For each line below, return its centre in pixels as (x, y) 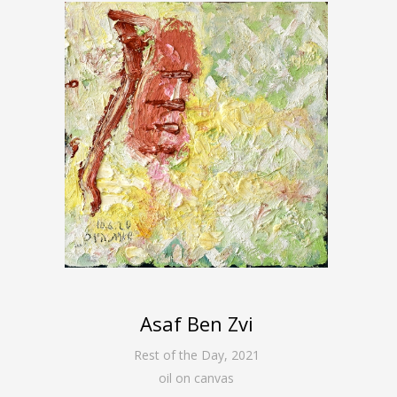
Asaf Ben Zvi (196, 323)
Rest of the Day (179, 354)
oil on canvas (197, 378)
